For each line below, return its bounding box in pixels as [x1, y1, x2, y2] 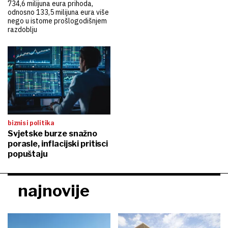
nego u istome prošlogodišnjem [8, 16, 107, 25]
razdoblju [8, 24, 37, 34]
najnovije [18, 180, 90, 201]
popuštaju [8, 149, 48, 159]
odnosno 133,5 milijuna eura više [8, 7, 109, 17]
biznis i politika [8, 119, 54, 127]
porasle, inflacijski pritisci [8, 138, 108, 149]
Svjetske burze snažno [8, 128, 98, 138]
